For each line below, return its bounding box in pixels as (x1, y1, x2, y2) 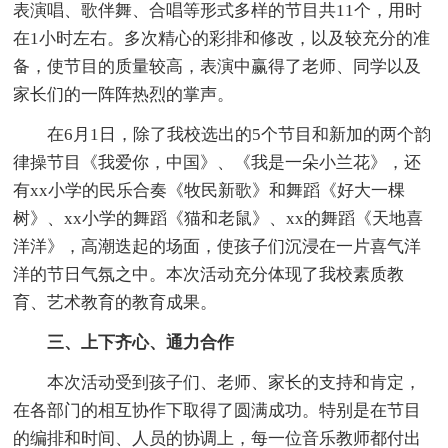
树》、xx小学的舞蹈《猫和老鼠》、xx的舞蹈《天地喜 (13, 208, 424, 228)
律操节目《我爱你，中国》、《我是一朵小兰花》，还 (13, 152, 422, 172)
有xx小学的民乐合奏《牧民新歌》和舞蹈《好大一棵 (13, 180, 406, 200)
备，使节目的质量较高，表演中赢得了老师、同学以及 (13, 56, 422, 76)
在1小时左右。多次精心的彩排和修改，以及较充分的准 (13, 28, 431, 48)
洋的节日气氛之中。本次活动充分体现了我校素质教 (13, 264, 405, 284)
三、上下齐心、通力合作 (13, 332, 235, 352)
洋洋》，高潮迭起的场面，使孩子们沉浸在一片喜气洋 (13, 236, 422, 256)
